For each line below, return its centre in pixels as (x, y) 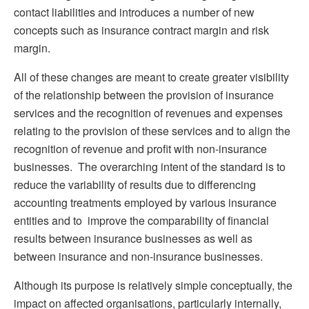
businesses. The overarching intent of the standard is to (150, 166)
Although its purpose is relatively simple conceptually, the (153, 285)
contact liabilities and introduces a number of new (134, 12)
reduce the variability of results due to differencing (135, 184)
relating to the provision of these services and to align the (152, 130)
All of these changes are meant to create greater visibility (151, 77)
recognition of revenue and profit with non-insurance (140, 148)
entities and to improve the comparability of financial (141, 220)
